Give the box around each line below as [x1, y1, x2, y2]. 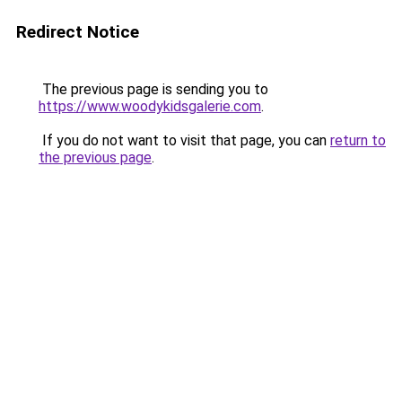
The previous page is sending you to [39, 81, 268, 98]
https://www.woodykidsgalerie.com [39, 98, 261, 115]
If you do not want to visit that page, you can [39, 132, 330, 149]
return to [330, 132, 386, 149]
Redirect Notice [16, 22, 139, 42]
